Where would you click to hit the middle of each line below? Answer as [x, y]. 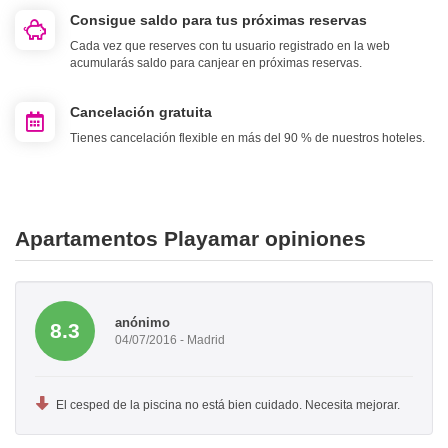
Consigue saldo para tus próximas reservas [218, 20]
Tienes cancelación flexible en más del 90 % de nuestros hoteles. [247, 138]
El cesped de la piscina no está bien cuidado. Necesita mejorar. [228, 405]
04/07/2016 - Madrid [170, 339]
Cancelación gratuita [141, 112]
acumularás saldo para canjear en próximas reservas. [216, 63]
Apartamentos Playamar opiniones [190, 239]
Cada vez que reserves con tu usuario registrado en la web [230, 46]
